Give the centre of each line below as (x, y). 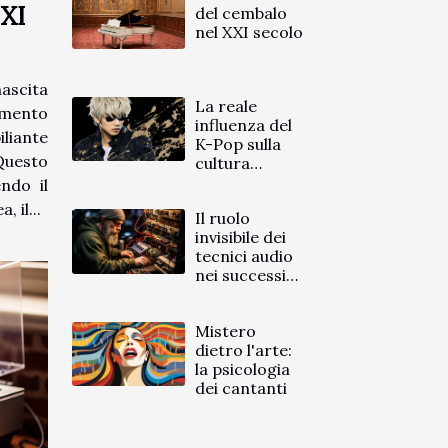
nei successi (241, 275)
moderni (228, 294)
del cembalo (241, 13)
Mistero (226, 330)
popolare (230, 182)
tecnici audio (244, 256)
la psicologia (243, 368)
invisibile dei (241, 237)
